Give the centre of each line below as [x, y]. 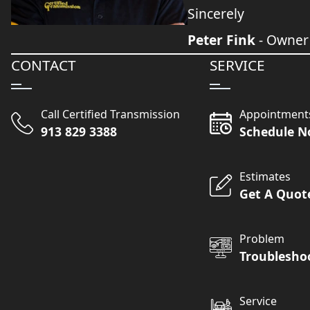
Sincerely [216, 13]
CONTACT [44, 65]
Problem [262, 238]
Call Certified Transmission [111, 114]
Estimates [265, 176]
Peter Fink [222, 39]
